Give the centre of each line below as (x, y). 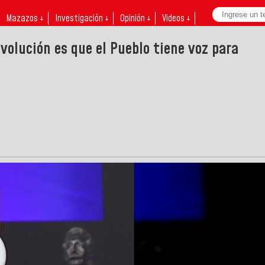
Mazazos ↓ (25, 18)
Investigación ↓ (82, 18)
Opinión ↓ (135, 18)
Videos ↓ (176, 18)
